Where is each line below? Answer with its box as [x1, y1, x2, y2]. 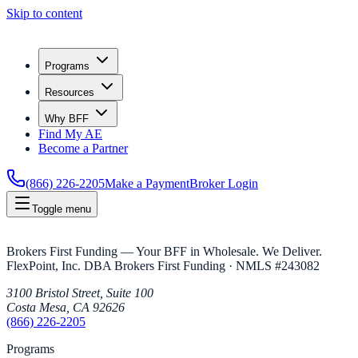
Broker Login [189, 177, 258, 190]
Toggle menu [32, 203, 91, 215]
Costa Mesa [6, 300, 66, 314]
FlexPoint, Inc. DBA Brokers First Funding [6, 259, 225, 272]
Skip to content [6, 6, 82, 20]
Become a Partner [38, 141, 128, 155]
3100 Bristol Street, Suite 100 [6, 286, 153, 300]
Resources [45, 86, 94, 98]
